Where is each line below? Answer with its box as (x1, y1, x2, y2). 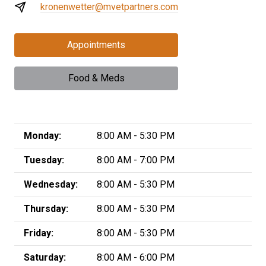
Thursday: (24, 202, 68, 214)
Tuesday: (24, 154, 64, 166)
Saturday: (24, 251, 66, 263)
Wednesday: (24, 178, 78, 190)
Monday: (24, 129, 61, 141)
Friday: (24, 227, 53, 239)
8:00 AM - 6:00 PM (97, 251, 175, 263)
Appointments (67, 39, 125, 50)
